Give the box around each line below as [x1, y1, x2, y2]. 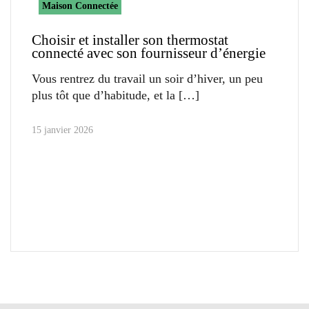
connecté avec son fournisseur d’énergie [32, 45, 266, 62]
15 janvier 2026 [32, 125, 93, 136]
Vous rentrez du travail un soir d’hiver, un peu [32, 72, 263, 86]
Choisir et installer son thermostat [32, 32, 228, 49]
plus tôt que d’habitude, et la [32, 88, 175, 103]
